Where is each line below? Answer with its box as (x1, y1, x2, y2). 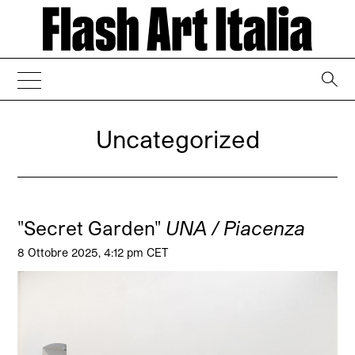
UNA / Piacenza (166, 216, 306, 240)
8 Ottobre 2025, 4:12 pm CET (17, 246, 169, 260)
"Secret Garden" (17, 216, 166, 240)
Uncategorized (95, 124, 260, 154)
